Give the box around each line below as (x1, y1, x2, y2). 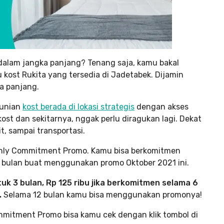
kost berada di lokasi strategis (22, 102, 134, 111)
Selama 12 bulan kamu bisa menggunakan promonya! (1, 190, 202, 199)
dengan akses (134, 102, 188, 111)
